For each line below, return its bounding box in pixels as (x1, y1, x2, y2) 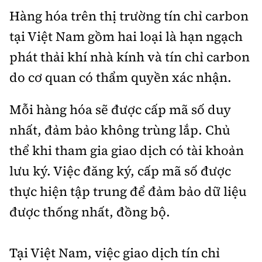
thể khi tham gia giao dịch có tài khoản (9, 142, 244, 160)
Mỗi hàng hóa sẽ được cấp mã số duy (9, 101, 231, 119)
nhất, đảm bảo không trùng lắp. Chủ (9, 121, 230, 139)
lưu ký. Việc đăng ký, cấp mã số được (9, 162, 231, 180)
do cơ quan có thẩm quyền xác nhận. (9, 68, 232, 87)
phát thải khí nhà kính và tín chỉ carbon (9, 48, 250, 66)
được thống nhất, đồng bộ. (9, 203, 170, 221)
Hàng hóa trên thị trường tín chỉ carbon (9, 7, 249, 25)
